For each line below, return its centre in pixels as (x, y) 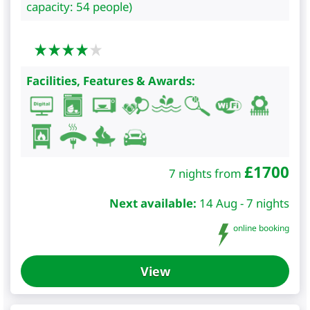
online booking (260, 228)
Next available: (153, 203)
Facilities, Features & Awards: (111, 80)
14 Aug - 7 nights (244, 203)
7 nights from (207, 173)
